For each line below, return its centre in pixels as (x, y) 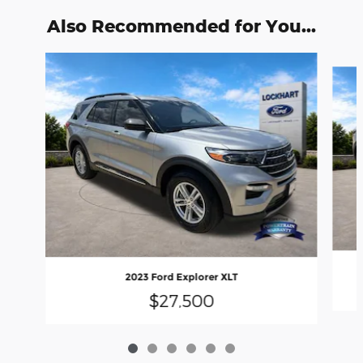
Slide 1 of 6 (35, 61)
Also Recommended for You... (181, 26)
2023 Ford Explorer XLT (181, 276)
